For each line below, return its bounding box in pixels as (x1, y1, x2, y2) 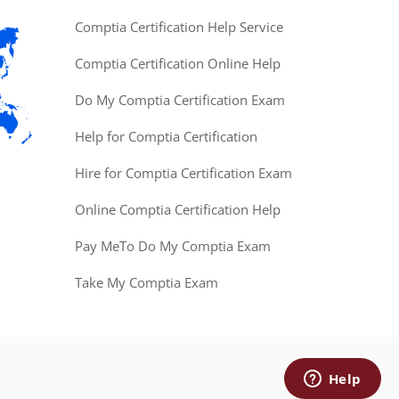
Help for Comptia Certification (74, 127, 257, 145)
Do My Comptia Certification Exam (74, 91, 285, 109)
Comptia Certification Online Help (74, 54, 281, 72)
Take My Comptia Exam (74, 273, 218, 291)
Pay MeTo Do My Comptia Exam (74, 237, 271, 255)
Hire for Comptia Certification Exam (74, 164, 292, 182)
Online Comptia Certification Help (74, 200, 281, 218)
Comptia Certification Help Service (74, 18, 283, 36)
